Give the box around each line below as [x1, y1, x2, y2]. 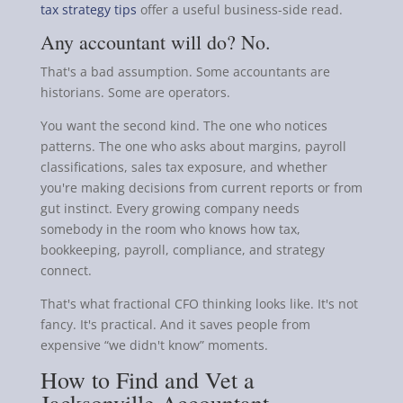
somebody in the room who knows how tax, [40, 219, 300, 237]
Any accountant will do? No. [40, 28, 271, 55]
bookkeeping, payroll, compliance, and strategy [40, 240, 325, 258]
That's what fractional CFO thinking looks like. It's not [40, 294, 358, 312]
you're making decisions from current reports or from [40, 178, 363, 196]
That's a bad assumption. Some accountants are [40, 62, 330, 80]
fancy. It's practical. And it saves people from [40, 315, 310, 333]
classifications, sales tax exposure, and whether [40, 157, 327, 175]
